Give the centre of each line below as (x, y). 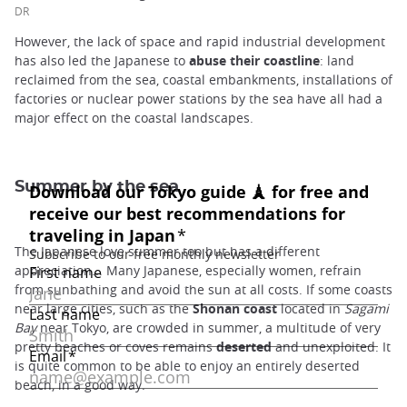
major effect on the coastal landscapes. (136, 117)
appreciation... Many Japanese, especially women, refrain (188, 270)
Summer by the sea (99, 186)
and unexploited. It (331, 346)
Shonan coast (235, 308)
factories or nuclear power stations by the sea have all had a (199, 98)
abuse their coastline (254, 60)
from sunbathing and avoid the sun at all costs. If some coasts (203, 289)
